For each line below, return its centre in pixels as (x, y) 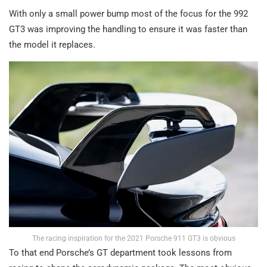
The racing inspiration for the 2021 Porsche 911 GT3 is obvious (133, 239)
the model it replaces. (52, 44)
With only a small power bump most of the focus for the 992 (128, 13)
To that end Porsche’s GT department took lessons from (120, 253)
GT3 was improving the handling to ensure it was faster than (128, 29)
